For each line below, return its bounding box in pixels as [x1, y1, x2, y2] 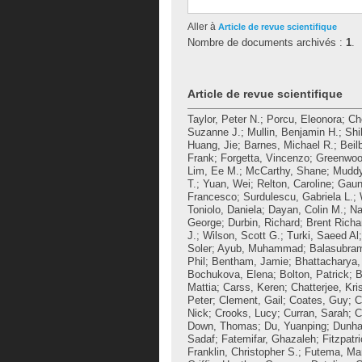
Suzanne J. [187, 126, 241, 138]
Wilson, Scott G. [203, 229, 280, 242]
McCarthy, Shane [246, 165, 326, 177]
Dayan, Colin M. [268, 204, 343, 216]
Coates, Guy [289, 294, 348, 306]
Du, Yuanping [264, 320, 326, 332]
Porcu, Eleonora [267, 113, 342, 125]
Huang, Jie [187, 139, 238, 151]
